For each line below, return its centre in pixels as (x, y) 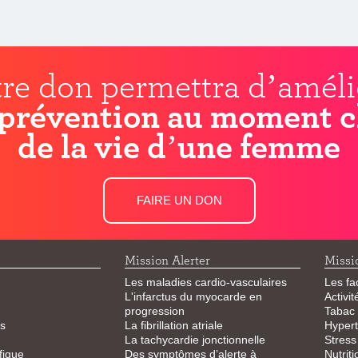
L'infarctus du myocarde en (193, 296)
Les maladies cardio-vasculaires (205, 282)
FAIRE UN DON (179, 200)
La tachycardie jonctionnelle (195, 340)
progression (154, 311)
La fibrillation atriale (173, 325)
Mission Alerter (167, 260)
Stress (340, 340)
